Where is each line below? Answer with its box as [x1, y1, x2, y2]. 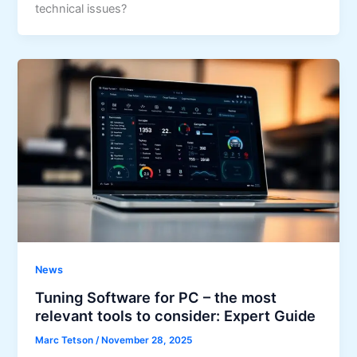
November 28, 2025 [101, 334, 193, 346]
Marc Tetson [35, 334, 96, 346]
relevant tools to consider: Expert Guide [35, 306, 316, 324]
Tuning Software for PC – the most [35, 288, 277, 306]
